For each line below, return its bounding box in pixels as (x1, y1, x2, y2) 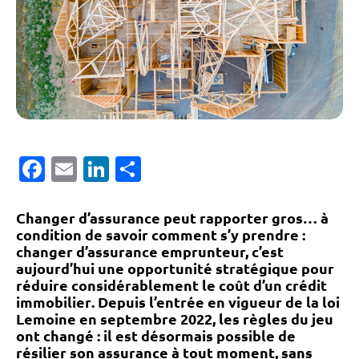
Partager (141, 153, 244, 185)
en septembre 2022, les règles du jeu (76, 309, 333, 329)
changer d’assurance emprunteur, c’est (16, 242, 284, 261)
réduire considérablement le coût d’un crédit (16, 276, 327, 295)
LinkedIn (109, 153, 211, 185)
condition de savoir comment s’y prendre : (16, 225, 305, 244)
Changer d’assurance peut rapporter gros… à (16, 208, 329, 228)
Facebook (45, 153, 159, 185)
